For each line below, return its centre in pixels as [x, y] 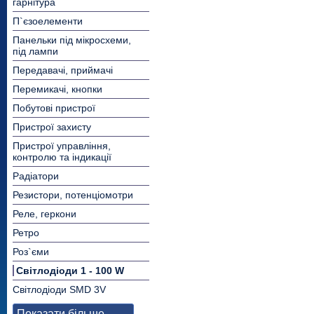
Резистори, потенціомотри [73, 195]
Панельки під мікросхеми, [72, 40]
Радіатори [36, 176]
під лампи [35, 51]
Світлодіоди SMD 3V [59, 289]
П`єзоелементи [48, 21]
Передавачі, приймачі [63, 70]
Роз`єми [31, 252]
